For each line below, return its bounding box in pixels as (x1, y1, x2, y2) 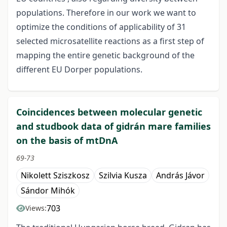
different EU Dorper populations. (16, 64, 142, 75)
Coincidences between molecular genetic (16, 106, 202, 119)
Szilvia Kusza (99, 170, 147, 181)
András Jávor (156, 170, 205, 181)
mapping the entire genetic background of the (16, 50, 195, 61)
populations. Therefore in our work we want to (16, 7, 196, 19)
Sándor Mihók (21, 185, 75, 197)
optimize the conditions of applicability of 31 (16, 21, 186, 33)
